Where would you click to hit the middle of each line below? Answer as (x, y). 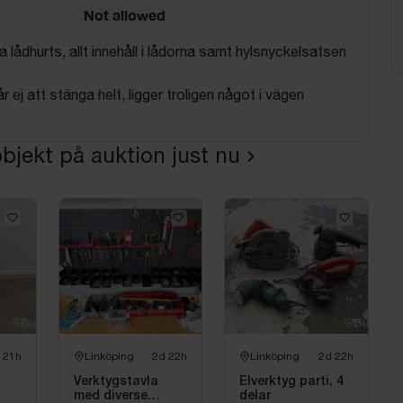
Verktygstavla (116, 381)
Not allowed (125, 14)
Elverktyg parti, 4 (292, 381)
